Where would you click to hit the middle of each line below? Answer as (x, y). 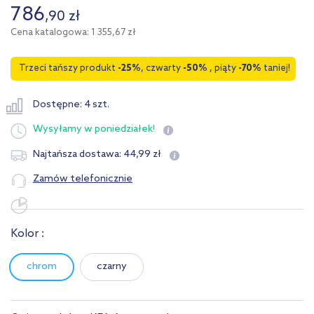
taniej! (276, 69)
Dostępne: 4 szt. (71, 105)
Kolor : (27, 234)
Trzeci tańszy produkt (68, 69)
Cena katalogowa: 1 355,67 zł (73, 33)
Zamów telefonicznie (83, 179)
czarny (111, 267)
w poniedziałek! (120, 130)
